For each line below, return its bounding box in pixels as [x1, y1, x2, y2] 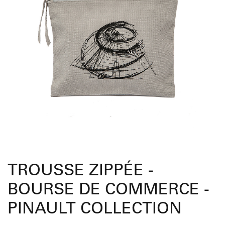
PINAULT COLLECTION [8, 201, 182, 218]
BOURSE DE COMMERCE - [8, 182, 209, 199]
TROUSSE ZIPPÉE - [8, 163, 154, 180]
